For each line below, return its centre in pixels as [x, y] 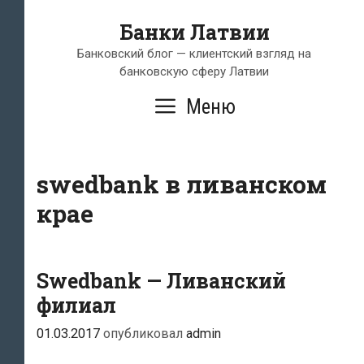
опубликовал [145, 334]
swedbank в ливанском [182, 184]
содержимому [74, 56]
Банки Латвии [194, 32]
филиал [76, 305]
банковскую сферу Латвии [194, 71]
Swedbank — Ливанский [161, 281]
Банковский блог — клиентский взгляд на [194, 54]
